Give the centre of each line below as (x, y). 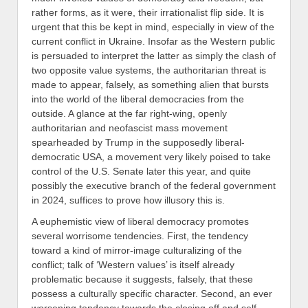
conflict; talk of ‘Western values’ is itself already (133, 265)
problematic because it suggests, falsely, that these (142, 279)
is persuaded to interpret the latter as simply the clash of (154, 56)
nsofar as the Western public (213, 42)
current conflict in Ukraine (87, 42)
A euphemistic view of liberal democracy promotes (140, 222)
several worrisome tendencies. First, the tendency (140, 236)
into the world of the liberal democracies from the (138, 99)
